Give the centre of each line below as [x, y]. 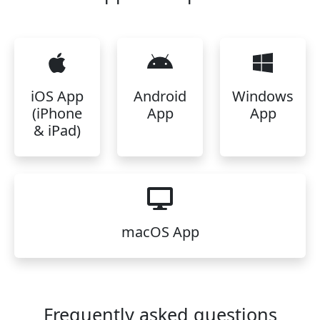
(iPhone [57, 113]
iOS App [57, 96]
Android [160, 96]
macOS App [160, 232]
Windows [263, 96]
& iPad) [57, 130]
